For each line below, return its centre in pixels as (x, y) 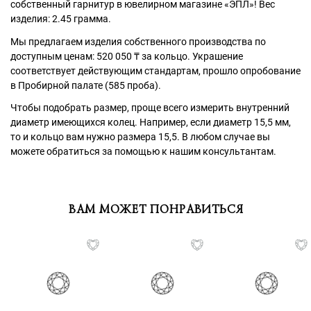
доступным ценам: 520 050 (72, 56)
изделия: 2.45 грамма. (61, 19)
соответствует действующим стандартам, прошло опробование (155, 70)
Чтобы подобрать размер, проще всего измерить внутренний (150, 108)
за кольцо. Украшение (191, 56)
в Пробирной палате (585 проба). (86, 85)
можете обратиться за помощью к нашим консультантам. (143, 152)
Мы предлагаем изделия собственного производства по (138, 41)
